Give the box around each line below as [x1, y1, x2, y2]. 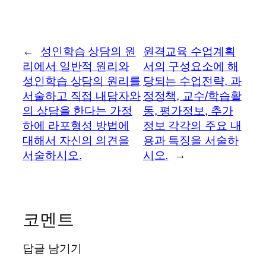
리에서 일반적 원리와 [23, 59, 129, 72]
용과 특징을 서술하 [142, 134, 239, 147]
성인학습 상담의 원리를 [23, 74, 141, 87]
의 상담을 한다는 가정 [23, 104, 132, 117]
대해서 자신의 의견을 [23, 134, 129, 147]
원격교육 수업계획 [142, 45, 236, 58]
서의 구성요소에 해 [142, 59, 239, 72]
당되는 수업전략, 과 [142, 74, 242, 87]
